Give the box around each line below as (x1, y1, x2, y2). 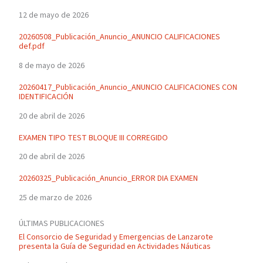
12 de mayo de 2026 (18, 9, 89, 22)
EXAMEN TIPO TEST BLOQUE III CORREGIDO (18, 131, 168, 144)
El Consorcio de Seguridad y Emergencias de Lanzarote (18, 231, 213, 244)
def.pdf (18, 41, 45, 53)
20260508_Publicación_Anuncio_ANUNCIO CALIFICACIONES (18, 31, 220, 43)
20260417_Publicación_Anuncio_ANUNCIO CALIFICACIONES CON (18, 81, 237, 93)
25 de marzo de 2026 (18, 192, 92, 204)
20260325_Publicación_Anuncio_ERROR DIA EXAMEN (18, 173, 198, 185)
